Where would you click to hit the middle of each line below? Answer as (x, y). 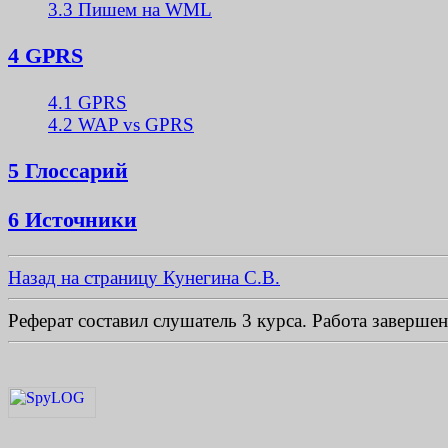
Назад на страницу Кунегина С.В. (144, 277)
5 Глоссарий (68, 171)
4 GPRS (45, 56)
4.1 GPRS (87, 102)
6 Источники (72, 219)
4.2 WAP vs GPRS (121, 124)
